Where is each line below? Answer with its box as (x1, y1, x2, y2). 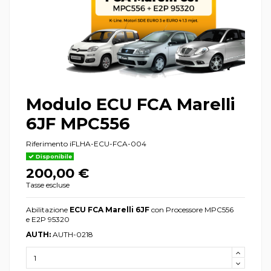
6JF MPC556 (26, 113, 130, 134)
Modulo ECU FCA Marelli (26, 94, 235, 115)
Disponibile (33, 152, 72, 160)
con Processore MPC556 (149, 204, 233, 214)
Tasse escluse (26, 180, 70, 189)
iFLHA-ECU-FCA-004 (70, 139, 146, 148)
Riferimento (26, 139, 68, 148)
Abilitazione (26, 204, 70, 214)
